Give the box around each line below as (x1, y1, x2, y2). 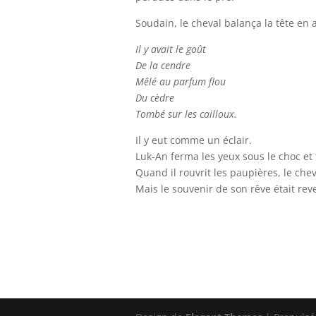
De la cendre (135, 59, 190, 72)
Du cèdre (135, 91, 174, 104)
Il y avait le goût (135, 42, 206, 56)
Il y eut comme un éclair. (135, 133, 252, 147)
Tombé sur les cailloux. (135, 107, 237, 121)
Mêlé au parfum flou (135, 75, 226, 88)
